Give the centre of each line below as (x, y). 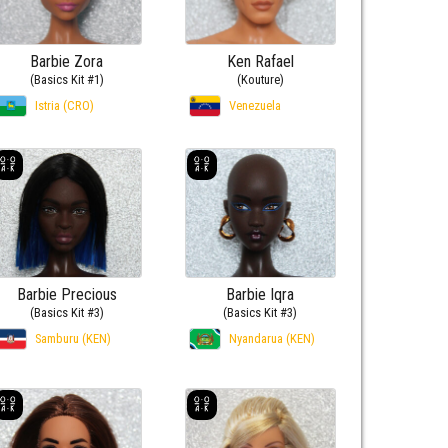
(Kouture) (260, 79)
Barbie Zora (67, 61)
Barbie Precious (66, 295)
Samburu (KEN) (72, 339)
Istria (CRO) (64, 105)
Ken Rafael (260, 61)
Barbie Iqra (260, 295)
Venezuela (254, 105)
